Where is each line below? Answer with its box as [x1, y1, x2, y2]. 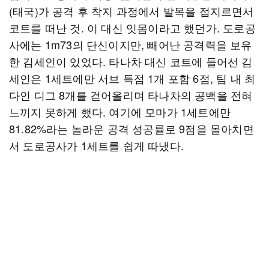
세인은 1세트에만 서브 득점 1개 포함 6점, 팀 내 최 [9, 70, 256, 86]
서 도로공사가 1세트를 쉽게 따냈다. [9, 138, 184, 153]
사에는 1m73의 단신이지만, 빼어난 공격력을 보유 [9, 37, 252, 52]
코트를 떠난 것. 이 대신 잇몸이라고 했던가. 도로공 [9, 20, 256, 35]
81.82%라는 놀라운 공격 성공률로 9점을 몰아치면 [9, 121, 254, 136]
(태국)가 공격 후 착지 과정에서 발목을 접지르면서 [9, 3, 254, 19]
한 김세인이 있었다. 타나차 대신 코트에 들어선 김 [9, 53, 253, 69]
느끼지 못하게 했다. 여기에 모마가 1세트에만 [9, 104, 231, 119]
